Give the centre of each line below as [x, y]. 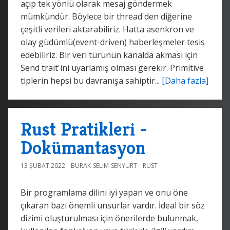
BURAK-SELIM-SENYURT [104, 165]
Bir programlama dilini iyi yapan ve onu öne [104, 192]
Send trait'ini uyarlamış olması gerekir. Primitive [112, 68]
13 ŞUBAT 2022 [43, 165]
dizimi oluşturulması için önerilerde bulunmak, [109, 218]
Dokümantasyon [83, 147]
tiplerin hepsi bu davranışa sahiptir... [91, 80]
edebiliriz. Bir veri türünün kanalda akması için [109, 55]
